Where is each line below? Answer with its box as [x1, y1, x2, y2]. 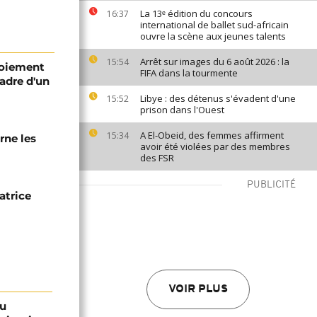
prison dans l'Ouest [140, 103, 224, 116]
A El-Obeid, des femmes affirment [140, 129, 284, 142]
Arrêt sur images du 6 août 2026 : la [140, 55, 289, 68]
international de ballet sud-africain [140, 18, 289, 31]
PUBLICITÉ [247, 180, 296, 190]
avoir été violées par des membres [140, 140, 290, 153]
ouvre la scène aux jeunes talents [140, 30, 286, 42]
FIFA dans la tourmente [140, 67, 238, 79]
